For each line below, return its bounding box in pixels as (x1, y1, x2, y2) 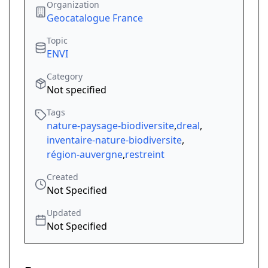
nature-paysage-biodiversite (47, 119, 174, 133)
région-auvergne (47, 148, 123, 162)
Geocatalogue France (47, 11, 143, 25)
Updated (47, 207, 81, 219)
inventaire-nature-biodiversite (47, 133, 182, 147)
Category (47, 71, 83, 83)
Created (47, 171, 78, 183)
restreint (125, 148, 165, 162)
